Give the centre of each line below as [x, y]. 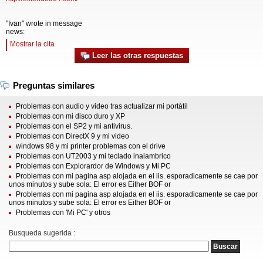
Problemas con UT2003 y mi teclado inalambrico [93, 156]
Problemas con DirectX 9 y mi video [73, 136]
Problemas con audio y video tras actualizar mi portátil [102, 106]
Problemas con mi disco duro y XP [70, 116]
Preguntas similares [54, 85]
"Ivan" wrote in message [44, 23]
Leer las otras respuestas [136, 55]
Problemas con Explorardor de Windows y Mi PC [93, 166]
